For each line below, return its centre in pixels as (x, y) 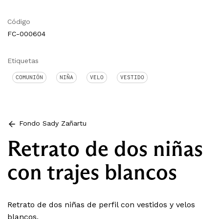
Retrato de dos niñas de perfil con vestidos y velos (101, 205)
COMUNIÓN (29, 77)
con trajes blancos (92, 172)
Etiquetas (23, 61)
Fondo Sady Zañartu (53, 123)
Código (19, 22)
